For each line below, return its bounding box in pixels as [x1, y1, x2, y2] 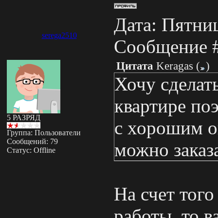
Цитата [116, 60, 153, 72]
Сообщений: [7, 137, 50, 145]
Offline [34, 146, 55, 154]
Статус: [7, 146, 34, 154]
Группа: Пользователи [7, 128, 81, 137]
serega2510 [41, 31, 77, 39]
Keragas [156, 60, 193, 72]
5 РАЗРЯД [7, 113, 40, 122]
